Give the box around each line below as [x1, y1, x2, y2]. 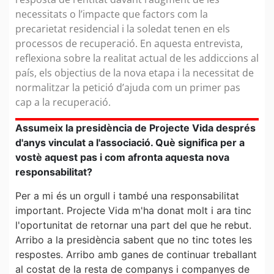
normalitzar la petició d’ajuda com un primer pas [15, 80, 240, 94]
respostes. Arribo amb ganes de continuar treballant [15, 248, 257, 261]
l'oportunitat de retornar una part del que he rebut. [15, 218, 251, 231]
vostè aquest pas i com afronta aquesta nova [15, 151, 229, 164]
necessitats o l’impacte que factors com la [15, 7, 208, 21]
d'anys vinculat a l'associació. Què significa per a [15, 136, 245, 149]
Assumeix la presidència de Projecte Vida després [15, 122, 256, 135]
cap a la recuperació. [15, 95, 111, 109]
